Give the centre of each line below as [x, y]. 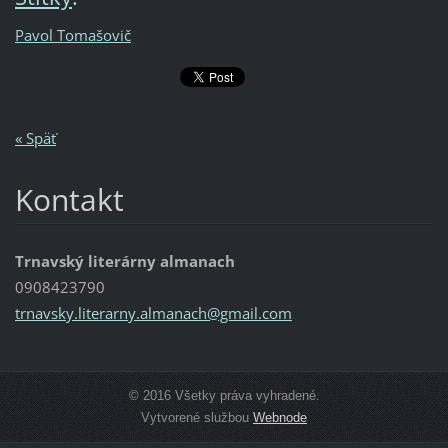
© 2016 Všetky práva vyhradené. [224, 395]
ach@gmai [218, 312]
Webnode [280, 417]
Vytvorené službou [197, 417]
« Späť [35, 137]
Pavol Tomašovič [72, 35]
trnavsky [44, 312]
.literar [96, 312]
